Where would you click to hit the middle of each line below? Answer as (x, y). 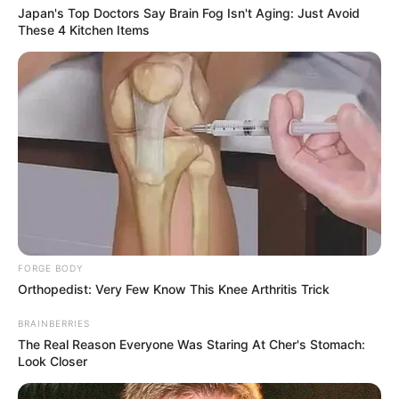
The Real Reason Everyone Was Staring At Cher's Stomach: (191, 345)
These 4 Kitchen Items (84, 29)
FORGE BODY (50, 269)
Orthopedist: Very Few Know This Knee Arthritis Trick (174, 289)
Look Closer (53, 362)
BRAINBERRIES (54, 324)
